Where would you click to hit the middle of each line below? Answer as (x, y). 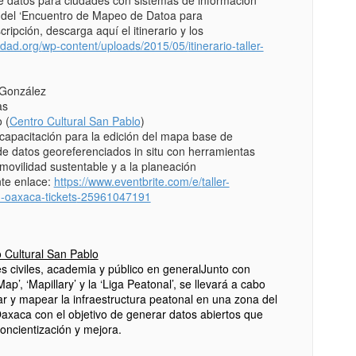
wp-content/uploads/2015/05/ (115, 46)
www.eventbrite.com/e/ (145, 182)
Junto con (225, 269)
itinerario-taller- (226, 46)
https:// (71, 182)
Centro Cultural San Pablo (75, 121)
